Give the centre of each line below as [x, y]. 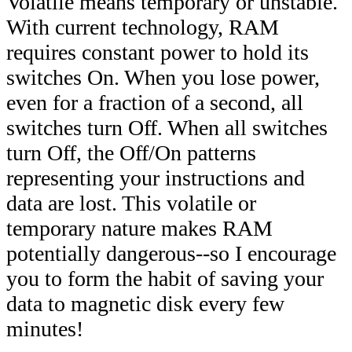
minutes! [45, 329]
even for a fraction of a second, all [155, 103]
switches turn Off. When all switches [167, 128]
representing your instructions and [156, 178]
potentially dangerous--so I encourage [171, 253]
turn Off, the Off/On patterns [131, 153]
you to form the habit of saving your [165, 279]
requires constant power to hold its [158, 52]
